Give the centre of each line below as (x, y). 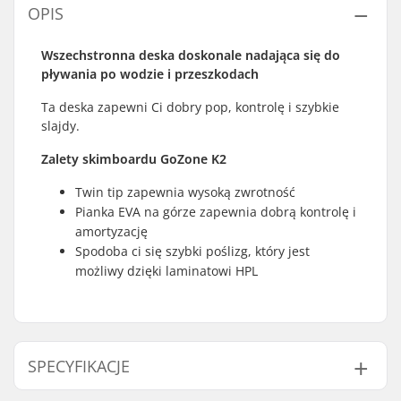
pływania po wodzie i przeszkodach (150, 74)
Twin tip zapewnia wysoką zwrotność (185, 192)
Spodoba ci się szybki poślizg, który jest (192, 251)
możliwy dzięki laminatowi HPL (166, 271)
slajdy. (60, 126)
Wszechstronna (88, 55)
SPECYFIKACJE (79, 366)
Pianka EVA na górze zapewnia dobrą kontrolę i (216, 212)
